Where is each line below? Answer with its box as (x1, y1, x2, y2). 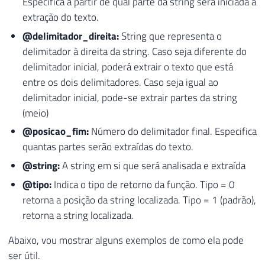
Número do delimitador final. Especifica (88, 124, 257, 140)
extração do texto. (22, 9, 99, 25)
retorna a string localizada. (22, 207, 134, 223)
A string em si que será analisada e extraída (59, 158, 245, 174)
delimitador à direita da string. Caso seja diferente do (22, 43, 247, 59)
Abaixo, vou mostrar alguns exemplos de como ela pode (8, 232, 244, 248)
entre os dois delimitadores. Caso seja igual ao (22, 74, 218, 90)
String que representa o (118, 28, 222, 44)
